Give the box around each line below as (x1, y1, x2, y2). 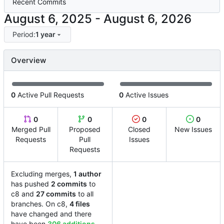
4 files (69, 199, 90, 208)
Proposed (69, 125, 101, 134)
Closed (127, 125, 150, 134)
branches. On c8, (11, 199, 69, 208)
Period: (12, 30, 35, 39)
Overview (11, 55, 46, 65)
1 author (73, 169, 101, 178)
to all (76, 189, 93, 198)
